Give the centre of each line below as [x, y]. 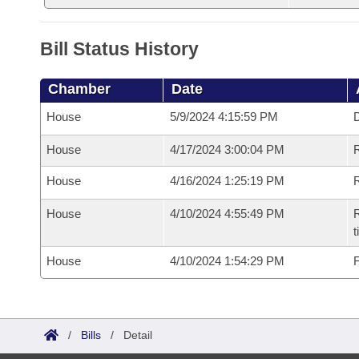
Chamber [79, 89]
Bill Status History [119, 49]
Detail [138, 335]
